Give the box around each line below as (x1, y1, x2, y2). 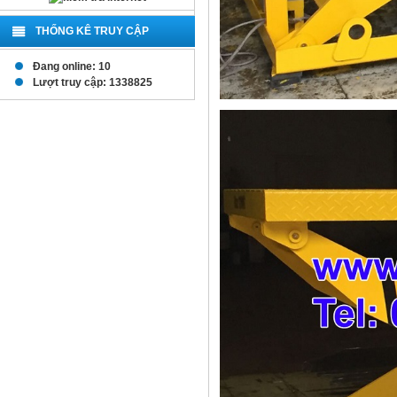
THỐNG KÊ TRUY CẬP (35, 25, 149, 37)
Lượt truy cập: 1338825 (27, 76, 152, 89)
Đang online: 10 (27, 60, 111, 73)
